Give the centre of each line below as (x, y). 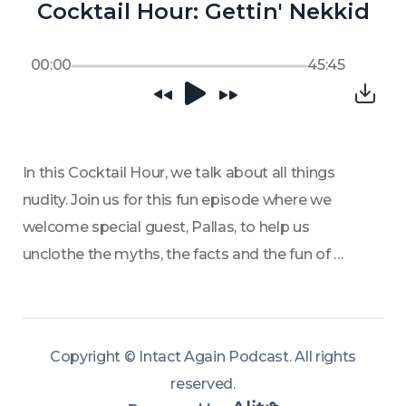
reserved (202, 384)
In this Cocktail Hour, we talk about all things (179, 173)
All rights (325, 357)
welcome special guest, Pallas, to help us (166, 227)
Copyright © (95, 357)
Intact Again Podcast (214, 357)
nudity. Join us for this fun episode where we (177, 200)
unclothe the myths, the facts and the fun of (176, 254)
